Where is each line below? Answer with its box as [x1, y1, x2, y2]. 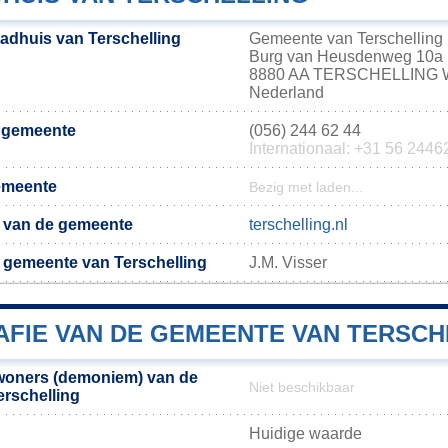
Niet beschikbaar [249, 379, 355, 395]
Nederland [249, 83, 324, 101]
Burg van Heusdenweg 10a [249, 47, 443, 65]
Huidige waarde [249, 424, 362, 442]
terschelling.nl [249, 215, 348, 233]
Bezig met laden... [249, 179, 363, 195]
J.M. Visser [249, 253, 327, 271]
